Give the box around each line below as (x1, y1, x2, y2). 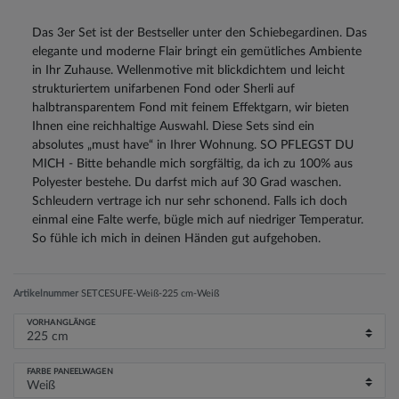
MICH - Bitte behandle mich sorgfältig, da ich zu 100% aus (32, 157, 353, 170)
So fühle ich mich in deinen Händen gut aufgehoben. (32, 232, 321, 245)
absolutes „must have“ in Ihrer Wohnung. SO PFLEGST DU (32, 138, 354, 151)
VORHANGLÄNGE (27, 318, 96, 327)
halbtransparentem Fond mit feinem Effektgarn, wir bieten (32, 101, 349, 114)
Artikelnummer (13, 288, 81, 298)
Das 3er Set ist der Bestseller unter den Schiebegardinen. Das (32, 26, 367, 39)
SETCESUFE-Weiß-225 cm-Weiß (81, 288, 219, 298)
